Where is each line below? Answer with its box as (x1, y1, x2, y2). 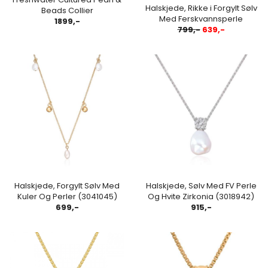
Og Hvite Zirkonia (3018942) (148, 190, 254, 202)
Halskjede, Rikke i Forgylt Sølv (145, 2, 257, 14)
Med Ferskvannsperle (159, 13, 243, 25)
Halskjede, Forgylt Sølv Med (14, 179, 120, 191)
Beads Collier (41, 4, 93, 16)
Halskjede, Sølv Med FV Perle (145, 179, 257, 191)
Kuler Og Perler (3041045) (17, 190, 117, 202)
